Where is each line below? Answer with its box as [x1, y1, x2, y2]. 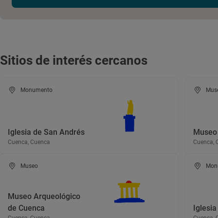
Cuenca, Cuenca [8, 139, 50, 145]
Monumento [20, 87, 53, 93]
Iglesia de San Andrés [8, 127, 85, 137]
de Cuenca [8, 203, 45, 213]
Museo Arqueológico [8, 192, 80, 201]
